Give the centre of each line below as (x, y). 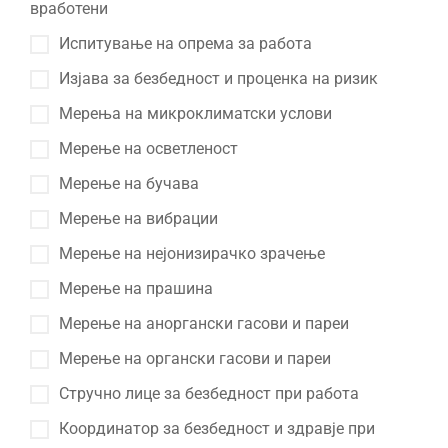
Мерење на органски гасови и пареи (195, 358)
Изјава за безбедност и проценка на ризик (218, 78)
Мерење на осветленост (148, 148)
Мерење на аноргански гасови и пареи (204, 323)
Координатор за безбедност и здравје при (217, 428)
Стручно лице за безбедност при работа (209, 393)
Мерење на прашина (136, 288)
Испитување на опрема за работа (185, 43)
